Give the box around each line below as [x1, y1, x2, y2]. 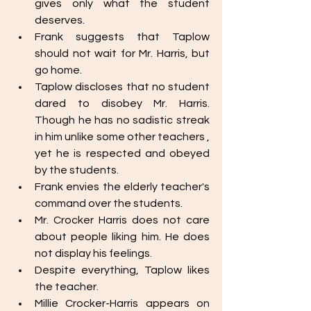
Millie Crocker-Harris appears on [35, 298, 210, 309]
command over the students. [35, 198, 185, 209]
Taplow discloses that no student [35, 81, 210, 92]
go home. [35, 65, 84, 76]
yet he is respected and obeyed [35, 148, 210, 159]
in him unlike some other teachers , [35, 131, 210, 142]
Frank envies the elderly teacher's [35, 181, 210, 192]
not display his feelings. [35, 248, 154, 259]
